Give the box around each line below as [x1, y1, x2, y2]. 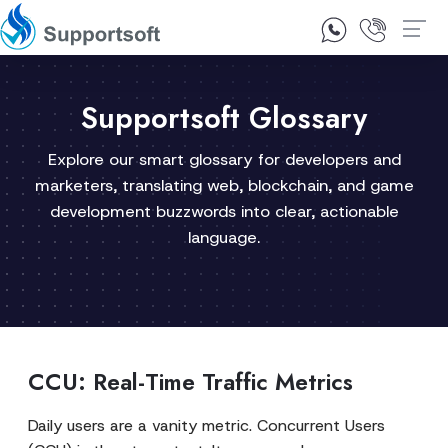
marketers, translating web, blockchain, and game [34, 175, 414, 196]
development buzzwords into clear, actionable [49, 201, 399, 222]
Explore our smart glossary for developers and [47, 149, 401, 170]
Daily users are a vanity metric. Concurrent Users [28, 415, 385, 436]
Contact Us [226, 23, 309, 43]
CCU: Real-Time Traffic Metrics [28, 365, 353, 399]
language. [188, 227, 260, 248]
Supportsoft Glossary [81, 97, 367, 139]
